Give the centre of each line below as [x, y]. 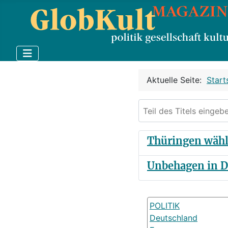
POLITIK [165, 206]
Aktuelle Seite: [177, 80]
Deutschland [174, 218]
